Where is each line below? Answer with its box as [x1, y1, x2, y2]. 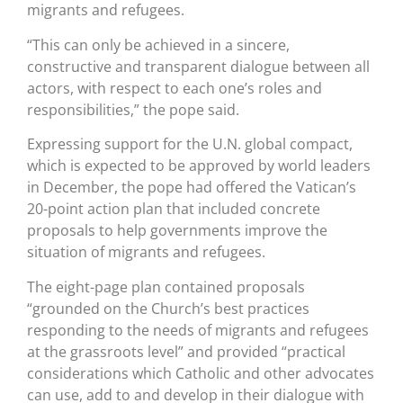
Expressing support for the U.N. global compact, [27, 134, 353, 155]
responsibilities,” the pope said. [27, 99, 239, 120]
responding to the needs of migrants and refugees [27, 319, 369, 340]
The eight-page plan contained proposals [27, 276, 305, 297]
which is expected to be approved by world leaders [27, 156, 371, 176]
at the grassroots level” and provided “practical [27, 341, 345, 362]
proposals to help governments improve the [27, 220, 327, 241]
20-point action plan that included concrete [27, 199, 320, 219]
